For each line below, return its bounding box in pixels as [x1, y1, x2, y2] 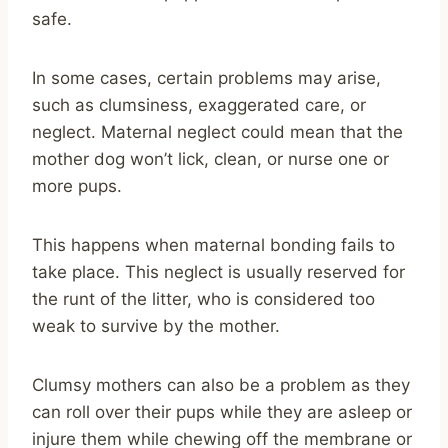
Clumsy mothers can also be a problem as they [32, 374, 410, 395]
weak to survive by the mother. [32, 315, 280, 336]
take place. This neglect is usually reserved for [32, 261, 405, 282]
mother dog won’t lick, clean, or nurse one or [32, 148, 389, 169]
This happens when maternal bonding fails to [32, 234, 395, 255]
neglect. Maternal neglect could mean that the [32, 121, 403, 142]
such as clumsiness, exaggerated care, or [32, 94, 366, 115]
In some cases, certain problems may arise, [32, 67, 381, 88]
